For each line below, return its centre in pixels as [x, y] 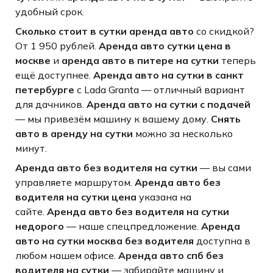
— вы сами [224, 167]
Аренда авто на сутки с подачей [168, 104]
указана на [164, 197]
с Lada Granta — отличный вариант [159, 89]
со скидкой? [224, 31]
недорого [39, 226]
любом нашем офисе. [66, 255]
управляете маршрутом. [75, 182]
